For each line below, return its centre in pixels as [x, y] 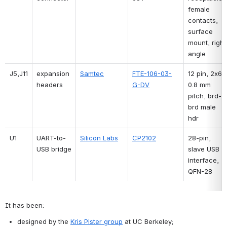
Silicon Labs [99, 138]
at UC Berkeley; [148, 221]
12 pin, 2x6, [206, 73]
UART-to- [51, 138]
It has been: [25, 205]
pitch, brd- [205, 96]
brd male [202, 107]
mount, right [207, 42]
